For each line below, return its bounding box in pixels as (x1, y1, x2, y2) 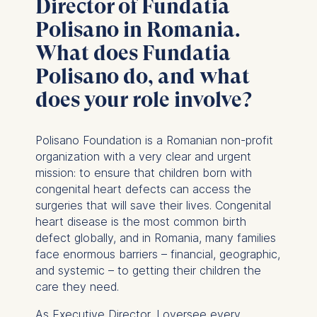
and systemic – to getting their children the (35, 263, 261, 277)
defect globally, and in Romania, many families (35, 230, 276, 245)
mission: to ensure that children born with (35, 165, 252, 180)
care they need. (35, 279, 119, 294)
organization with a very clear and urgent (35, 149, 251, 163)
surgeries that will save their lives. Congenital (35, 197, 271, 212)
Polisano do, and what (35, 63, 250, 88)
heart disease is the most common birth (35, 214, 246, 229)
